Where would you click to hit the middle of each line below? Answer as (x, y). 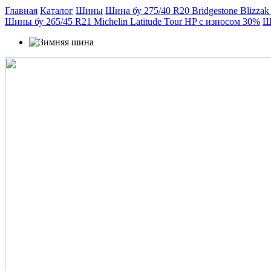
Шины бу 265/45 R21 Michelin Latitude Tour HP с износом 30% (132, 21)
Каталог (57, 11)
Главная (21, 11)
